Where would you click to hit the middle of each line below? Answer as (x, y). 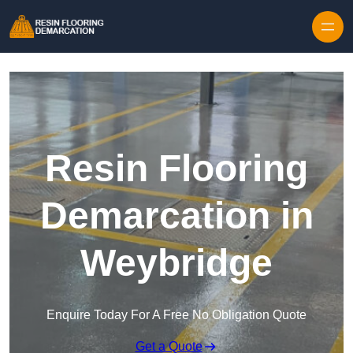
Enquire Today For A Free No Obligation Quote (176, 315)
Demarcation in (176, 216)
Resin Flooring (176, 169)
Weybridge (176, 263)
